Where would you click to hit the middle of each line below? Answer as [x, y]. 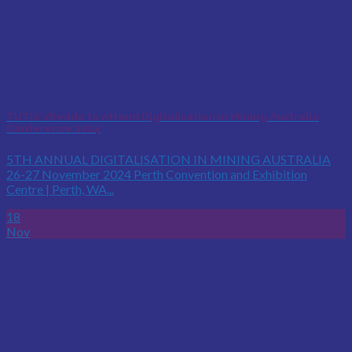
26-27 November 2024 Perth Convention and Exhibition [157, 174]
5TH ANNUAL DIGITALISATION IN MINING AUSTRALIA [169, 159]
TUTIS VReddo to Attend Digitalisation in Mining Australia [163, 116]
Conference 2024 [53, 128]
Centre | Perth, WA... [60, 189]
